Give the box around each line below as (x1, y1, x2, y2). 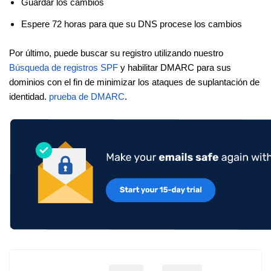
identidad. (9, 92, 49, 102)
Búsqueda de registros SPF (9, 63, 118, 73)
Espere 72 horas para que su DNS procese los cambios (21, 19, 242, 30)
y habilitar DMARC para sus (118, 63, 231, 73)
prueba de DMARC (49, 92, 125, 102)
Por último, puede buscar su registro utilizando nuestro (9, 48, 223, 59)
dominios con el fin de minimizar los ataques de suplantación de (9, 77, 260, 88)
